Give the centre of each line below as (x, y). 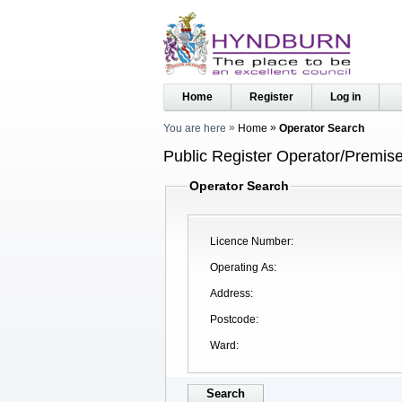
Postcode (233, 320)
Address (230, 294)
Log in (345, 97)
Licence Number (250, 242)
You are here (195, 128)
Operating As (242, 268)
